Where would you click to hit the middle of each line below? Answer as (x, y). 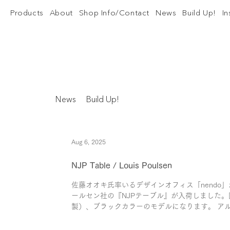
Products (27, 13)
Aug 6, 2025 (88, 142)
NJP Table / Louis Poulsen (121, 165)
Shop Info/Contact (114, 13)
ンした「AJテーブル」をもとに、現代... (136, 217)
